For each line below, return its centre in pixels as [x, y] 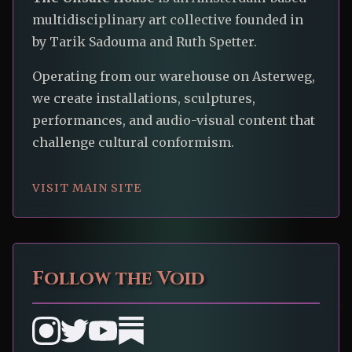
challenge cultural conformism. [133, 143]
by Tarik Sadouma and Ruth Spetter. [145, 42]
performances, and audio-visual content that [174, 121]
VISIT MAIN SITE [87, 188]
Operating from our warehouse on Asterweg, [174, 77]
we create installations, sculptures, [144, 99]
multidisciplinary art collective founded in [168, 20]
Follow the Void [118, 279]
